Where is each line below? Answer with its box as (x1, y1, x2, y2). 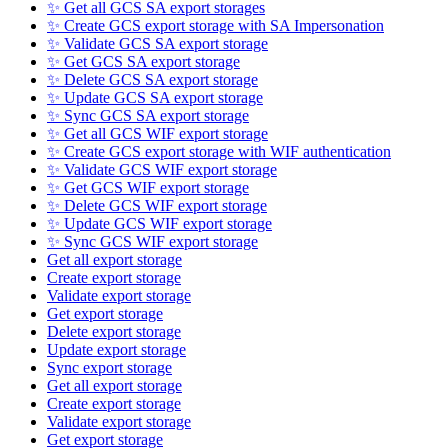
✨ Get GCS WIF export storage (47, 179, 249, 197)
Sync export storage (47, 359, 172, 377)
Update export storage (47, 341, 186, 359)
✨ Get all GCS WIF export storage (47, 125, 268, 143)
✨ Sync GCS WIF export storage (47, 233, 258, 251)
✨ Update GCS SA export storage (47, 89, 263, 107)
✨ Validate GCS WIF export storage (47, 161, 277, 179)
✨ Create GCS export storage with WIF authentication (47, 143, 391, 161)
